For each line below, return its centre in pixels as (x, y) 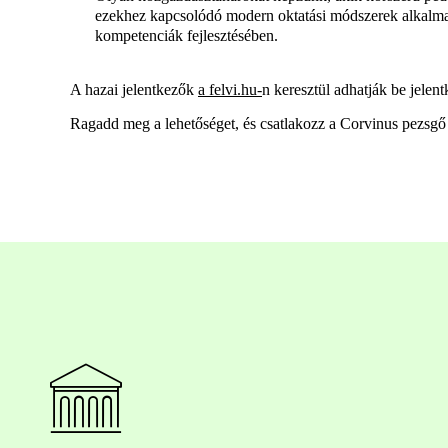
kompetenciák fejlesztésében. (186, 36)
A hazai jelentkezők (134, 90)
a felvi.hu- (230, 90)
